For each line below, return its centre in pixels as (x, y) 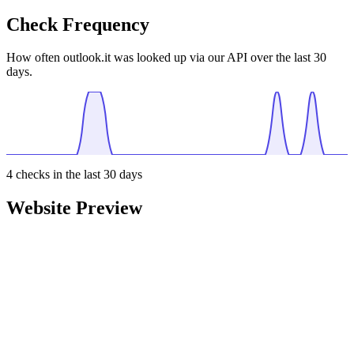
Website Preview (74, 208)
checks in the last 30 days (77, 175)
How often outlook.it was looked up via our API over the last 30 (166, 58)
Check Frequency (78, 24)
